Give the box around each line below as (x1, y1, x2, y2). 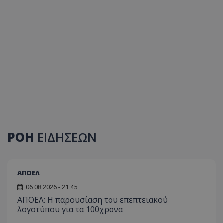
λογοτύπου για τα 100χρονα (17, 203, 123, 215)
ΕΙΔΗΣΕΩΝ (37, 128, 97, 145)
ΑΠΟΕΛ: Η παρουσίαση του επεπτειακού (17, 194, 168, 205)
